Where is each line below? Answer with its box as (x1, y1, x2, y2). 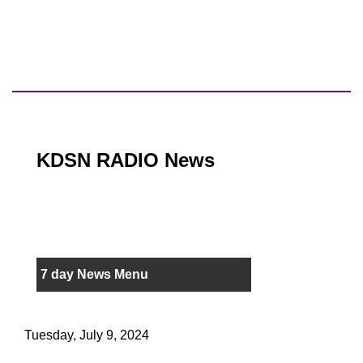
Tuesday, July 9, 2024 (24, 328, 149, 343)
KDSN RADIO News (36, 149, 215, 172)
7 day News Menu (41, 267, 148, 282)
